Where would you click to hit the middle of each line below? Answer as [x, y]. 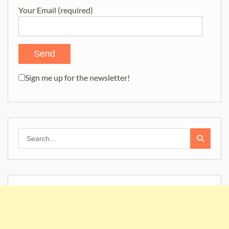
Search [29, 133]
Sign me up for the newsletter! [77, 77]
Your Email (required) [56, 10]
